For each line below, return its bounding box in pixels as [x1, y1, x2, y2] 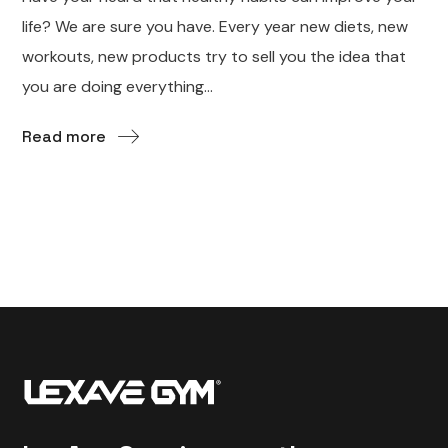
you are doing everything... [22, 76, 214, 98]
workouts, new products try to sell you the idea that [22, 46, 407, 68]
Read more [22, 125, 107, 147]
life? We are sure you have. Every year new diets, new [22, 16, 409, 38]
